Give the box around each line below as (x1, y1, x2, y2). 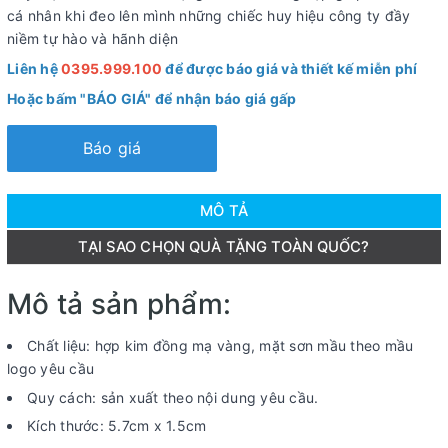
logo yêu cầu (7, 360, 94, 377)
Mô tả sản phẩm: (7, 287, 239, 321)
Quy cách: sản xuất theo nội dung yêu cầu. (27, 388, 319, 406)
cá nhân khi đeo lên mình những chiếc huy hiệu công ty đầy (7, 7, 411, 24)
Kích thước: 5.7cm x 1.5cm (27, 417, 207, 435)
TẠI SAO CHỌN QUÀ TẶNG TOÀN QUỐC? (78, 238, 370, 256)
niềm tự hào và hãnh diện (7, 30, 178, 47)
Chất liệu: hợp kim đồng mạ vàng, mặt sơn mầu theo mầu (27, 337, 414, 354)
